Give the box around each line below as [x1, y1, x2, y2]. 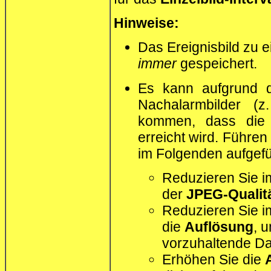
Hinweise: [114, 15, 179, 31]
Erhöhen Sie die [162, 251, 265, 267]
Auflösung [184, 218, 253, 235]
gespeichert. [177, 56, 257, 72]
